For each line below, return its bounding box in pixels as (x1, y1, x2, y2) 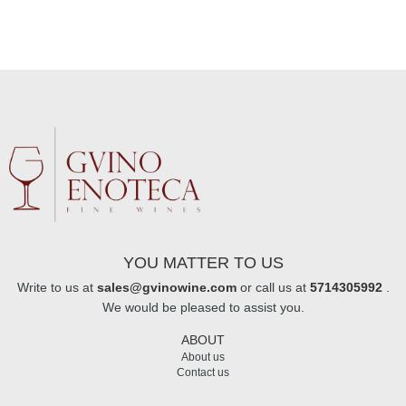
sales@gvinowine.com (96, 280, 237, 295)
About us (181, 351, 225, 364)
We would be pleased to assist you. (101, 300, 304, 315)
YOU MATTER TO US (122, 254, 284, 273)
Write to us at (16, 280, 97, 295)
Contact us (177, 366, 229, 380)
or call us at (236, 280, 310, 295)
